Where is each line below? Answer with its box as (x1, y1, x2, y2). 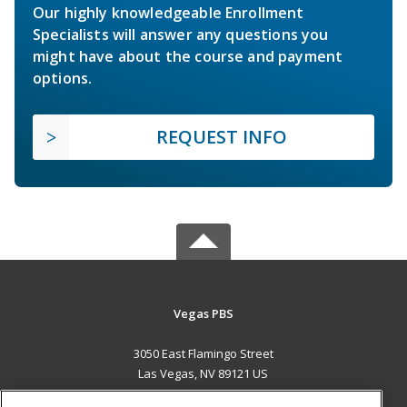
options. (33, 68, 93, 89)
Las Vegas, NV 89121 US (138, 365, 269, 382)
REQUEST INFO (156, 124, 287, 150)
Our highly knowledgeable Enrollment (33, 3, 304, 24)
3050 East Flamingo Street (133, 345, 273, 362)
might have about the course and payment (33, 46, 343, 67)
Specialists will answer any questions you (33, 25, 329, 45)
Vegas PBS (173, 305, 233, 323)
